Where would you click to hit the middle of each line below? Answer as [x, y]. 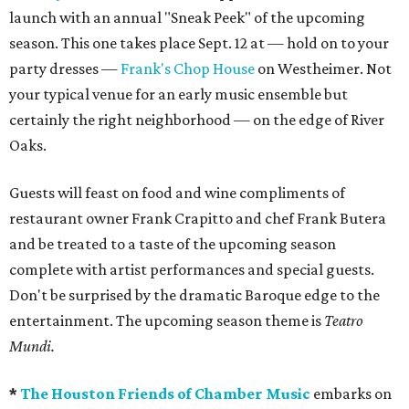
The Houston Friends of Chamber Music [165, 393]
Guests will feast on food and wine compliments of [177, 193]
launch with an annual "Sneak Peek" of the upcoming [187, 17]
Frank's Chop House [188, 68]
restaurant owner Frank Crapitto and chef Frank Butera [198, 218]
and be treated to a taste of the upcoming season [173, 244]
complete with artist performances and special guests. [192, 269]
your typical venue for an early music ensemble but [178, 94]
